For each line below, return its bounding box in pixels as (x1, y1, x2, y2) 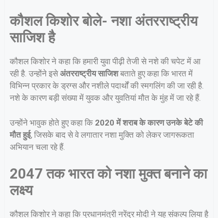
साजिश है (10, 29, 55, 46)
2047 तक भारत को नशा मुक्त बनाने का (10, 165, 207, 182)
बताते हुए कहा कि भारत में (118, 69, 193, 79)
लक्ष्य (10, 182, 33, 199)
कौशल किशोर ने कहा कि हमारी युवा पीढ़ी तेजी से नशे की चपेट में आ (10, 56, 200, 67)
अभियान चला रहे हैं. (10, 142, 65, 152)
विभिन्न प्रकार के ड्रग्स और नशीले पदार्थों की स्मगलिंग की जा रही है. (10, 81, 204, 91)
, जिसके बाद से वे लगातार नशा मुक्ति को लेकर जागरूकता (31, 129, 194, 140)
